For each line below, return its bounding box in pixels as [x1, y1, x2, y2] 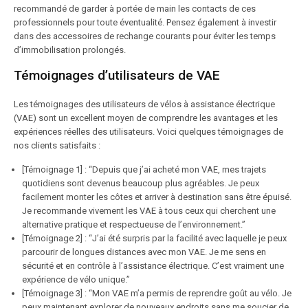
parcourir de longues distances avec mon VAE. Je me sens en [22, 247, 266, 257]
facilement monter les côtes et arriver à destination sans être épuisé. [22, 192, 291, 202]
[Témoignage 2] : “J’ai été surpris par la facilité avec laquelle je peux [22, 233, 287, 243]
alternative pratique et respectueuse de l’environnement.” [22, 219, 245, 230]
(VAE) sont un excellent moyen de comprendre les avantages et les [14, 113, 278, 123]
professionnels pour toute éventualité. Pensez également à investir [14, 17, 276, 27]
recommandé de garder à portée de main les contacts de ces [14, 3, 256, 14]
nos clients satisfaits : [14, 140, 100, 151]
